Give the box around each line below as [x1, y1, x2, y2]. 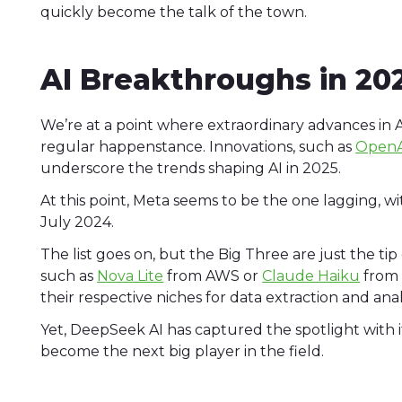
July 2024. [40, 214, 118, 232]
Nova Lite [97, 267, 164, 285]
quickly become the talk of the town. [40, 4, 308, 22]
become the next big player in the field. [40, 343, 328, 361]
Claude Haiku [262, 267, 361, 285]
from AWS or [163, 267, 263, 285]
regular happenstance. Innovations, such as [40, 138, 356, 156]
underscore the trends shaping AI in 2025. [40, 160, 345, 178]
